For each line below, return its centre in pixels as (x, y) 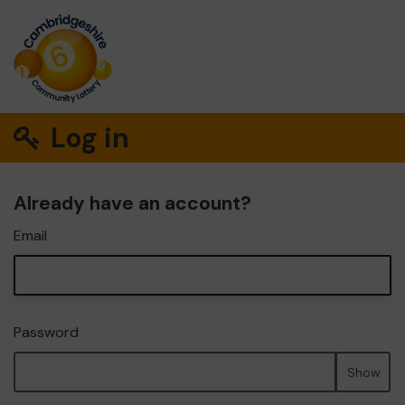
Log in (87, 138)
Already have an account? (132, 203)
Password (46, 332)
